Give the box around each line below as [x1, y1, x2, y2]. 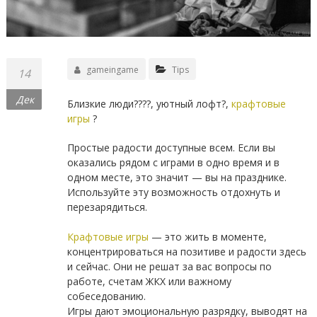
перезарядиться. [67, 200, 147, 214]
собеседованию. [67, 289, 146, 304]
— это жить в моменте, [148, 230, 267, 244]
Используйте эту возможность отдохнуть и [67, 185, 280, 200]
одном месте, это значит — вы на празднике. [67, 171, 287, 185]
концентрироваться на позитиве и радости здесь [67, 245, 306, 259]
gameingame [86, 64, 139, 76]
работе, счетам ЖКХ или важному [67, 275, 231, 289]
